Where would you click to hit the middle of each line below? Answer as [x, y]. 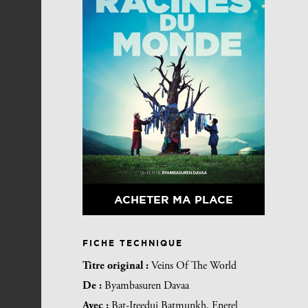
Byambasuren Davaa [147, 286]
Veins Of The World [194, 266]
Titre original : [117, 266]
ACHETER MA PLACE [173, 200]
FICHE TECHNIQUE [133, 243]
